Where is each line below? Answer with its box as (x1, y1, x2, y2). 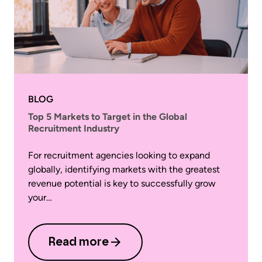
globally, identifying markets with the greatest (28, 164, 220, 175)
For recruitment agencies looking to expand (28, 150, 210, 161)
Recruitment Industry (28, 123, 120, 134)
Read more (48, 236, 109, 248)
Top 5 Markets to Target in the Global (28, 111, 187, 122)
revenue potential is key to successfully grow (28, 178, 216, 189)
